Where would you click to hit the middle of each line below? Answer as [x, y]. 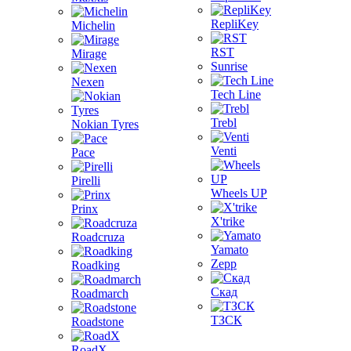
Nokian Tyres [105, 124]
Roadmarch [100, 293]
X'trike [228, 221]
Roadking [96, 265]
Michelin [93, 25]
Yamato [230, 250]
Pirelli [86, 181]
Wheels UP [239, 193]
